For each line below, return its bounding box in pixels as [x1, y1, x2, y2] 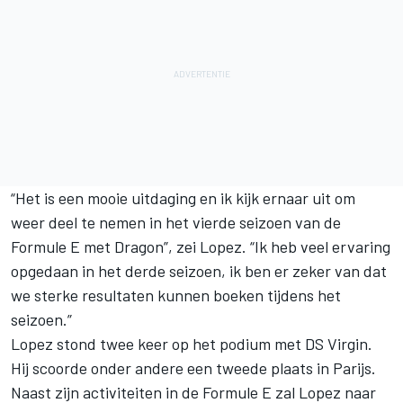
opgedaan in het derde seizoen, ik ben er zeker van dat [11, 261, 387, 282]
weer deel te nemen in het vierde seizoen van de [11, 212, 341, 233]
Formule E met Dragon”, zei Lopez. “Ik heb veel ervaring [11, 237, 390, 257]
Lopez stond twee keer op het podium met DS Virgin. [11, 334, 372, 354]
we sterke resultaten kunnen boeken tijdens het [11, 285, 341, 306]
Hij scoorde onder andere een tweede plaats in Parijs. [11, 358, 376, 379]
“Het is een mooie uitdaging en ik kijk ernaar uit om [11, 188, 355, 209]
